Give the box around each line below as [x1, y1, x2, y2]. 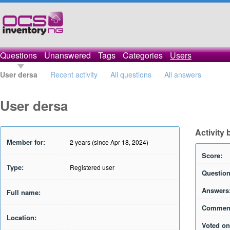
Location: [7, 213, 36, 222]
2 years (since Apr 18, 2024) [70, 138, 148, 146]
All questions [110, 69, 151, 80]
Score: [202, 150, 222, 160]
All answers [164, 69, 201, 80]
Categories [123, 49, 163, 61]
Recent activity [50, 69, 98, 80]
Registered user [70, 163, 114, 171]
